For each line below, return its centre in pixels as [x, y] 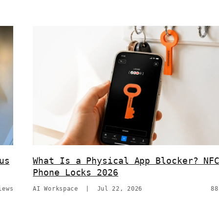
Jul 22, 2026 [120, 188]
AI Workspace [55, 188]
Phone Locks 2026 [76, 172]
